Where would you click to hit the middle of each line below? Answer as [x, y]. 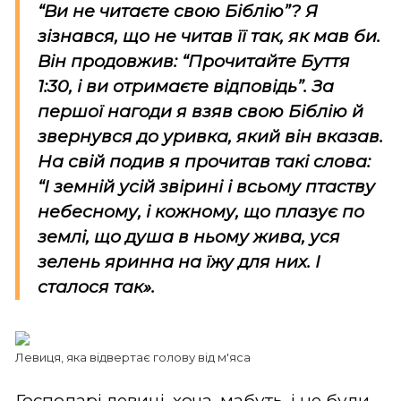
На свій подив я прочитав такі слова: [204, 161]
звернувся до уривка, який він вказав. [210, 136]
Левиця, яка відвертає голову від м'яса [133, 357]
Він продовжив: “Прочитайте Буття [194, 61]
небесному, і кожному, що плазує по [201, 211]
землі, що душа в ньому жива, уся [189, 236]
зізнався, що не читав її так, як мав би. [209, 36]
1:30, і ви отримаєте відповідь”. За [186, 86]
